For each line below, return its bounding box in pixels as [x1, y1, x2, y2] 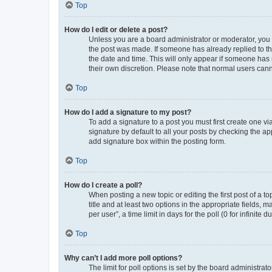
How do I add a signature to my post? [64, 107, 191, 117]
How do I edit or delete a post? [64, 25, 168, 34]
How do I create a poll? [64, 180, 142, 189]
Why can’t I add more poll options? [64, 253, 182, 262]
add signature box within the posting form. [89, 137, 226, 146]
